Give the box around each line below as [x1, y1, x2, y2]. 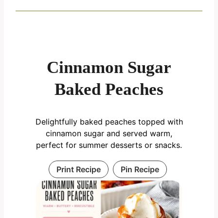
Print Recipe [56, 164, 101, 175]
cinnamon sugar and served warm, [46, 128, 172, 139]
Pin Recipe [121, 164, 159, 175]
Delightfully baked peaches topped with [35, 117, 183, 127]
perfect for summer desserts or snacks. [36, 140, 182, 150]
